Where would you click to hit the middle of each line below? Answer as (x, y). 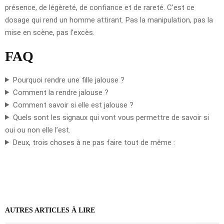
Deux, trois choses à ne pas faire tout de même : (94, 142)
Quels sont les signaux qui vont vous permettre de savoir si (111, 117)
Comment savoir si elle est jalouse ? (73, 105)
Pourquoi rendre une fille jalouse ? (68, 80)
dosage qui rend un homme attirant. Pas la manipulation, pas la (109, 20)
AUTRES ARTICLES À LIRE (50, 210)
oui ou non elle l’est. (38, 130)
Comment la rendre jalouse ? (60, 92)
